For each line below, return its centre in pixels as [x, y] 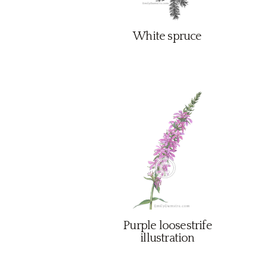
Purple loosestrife [167, 226]
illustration [167, 238]
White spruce [167, 36]
